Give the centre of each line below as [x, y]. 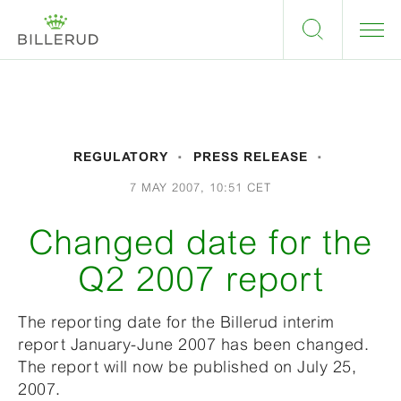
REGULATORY [121, 157]
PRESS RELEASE [250, 157]
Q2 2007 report [200, 279]
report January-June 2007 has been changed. [193, 344]
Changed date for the [200, 242]
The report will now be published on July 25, [187, 367]
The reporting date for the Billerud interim [176, 322]
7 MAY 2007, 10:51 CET [200, 188]
